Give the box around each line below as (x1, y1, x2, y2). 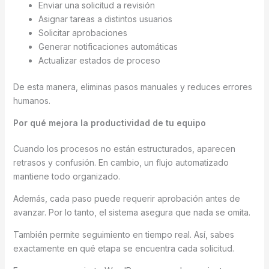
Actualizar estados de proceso (38, 55, 160, 65)
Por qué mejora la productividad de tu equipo (13, 117, 206, 128)
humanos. (13, 95, 50, 106)
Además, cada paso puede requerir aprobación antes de (13, 193, 240, 204)
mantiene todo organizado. (13, 171, 120, 181)
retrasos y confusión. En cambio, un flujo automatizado (13, 157, 229, 168)
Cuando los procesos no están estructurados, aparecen (13, 143, 235, 154)
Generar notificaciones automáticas (38, 41, 178, 52)
